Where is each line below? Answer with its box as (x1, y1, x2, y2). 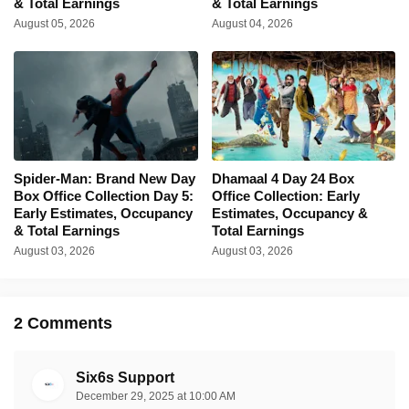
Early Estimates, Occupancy (14, 204, 193, 221)
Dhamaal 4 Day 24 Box (211, 170, 354, 186)
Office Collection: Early (211, 187, 360, 204)
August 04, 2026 (211, 16, 293, 30)
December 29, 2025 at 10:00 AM (76, 389, 236, 403)
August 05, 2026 (14, 16, 95, 30)
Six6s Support (76, 369, 174, 385)
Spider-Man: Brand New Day (14, 170, 195, 186)
